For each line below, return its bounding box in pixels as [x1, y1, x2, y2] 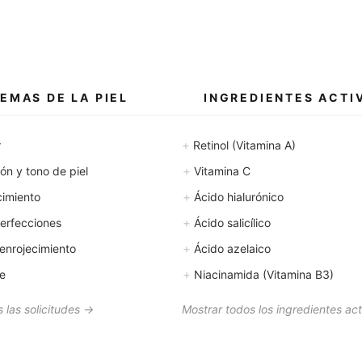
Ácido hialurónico [191, 190, 284, 204]
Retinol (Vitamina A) [190, 138, 296, 152]
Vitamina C [191, 164, 250, 178]
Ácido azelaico [191, 242, 271, 255]
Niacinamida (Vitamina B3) [191, 267, 334, 281]
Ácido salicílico [191, 216, 271, 229]
